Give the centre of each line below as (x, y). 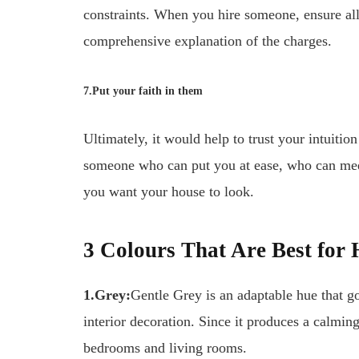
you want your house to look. (169, 191)
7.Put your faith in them (143, 91)
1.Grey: (107, 295)
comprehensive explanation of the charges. (208, 41)
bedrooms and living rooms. (165, 348)
